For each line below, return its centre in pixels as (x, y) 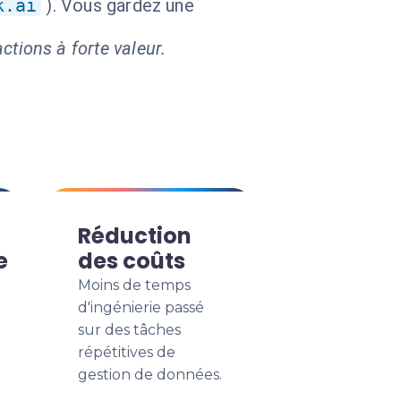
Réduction (135, 236)
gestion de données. (150, 375)
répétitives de (127, 352)
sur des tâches (129, 330)
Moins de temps (134, 285)
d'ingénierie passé (141, 307)
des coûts (132, 261)
